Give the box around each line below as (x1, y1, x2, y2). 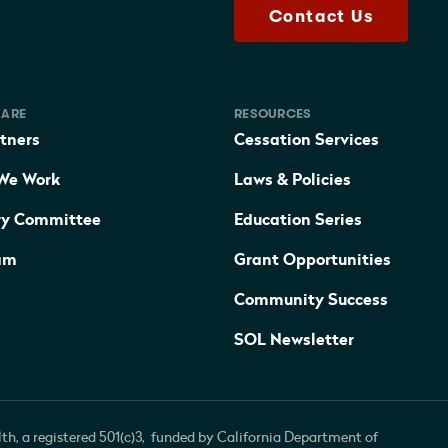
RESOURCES (234, 105, 312, 121)
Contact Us (269, 6, 373, 26)
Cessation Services (234, 131, 379, 148)
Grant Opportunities (234, 251, 391, 268)
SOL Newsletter (234, 331, 354, 348)
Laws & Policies (234, 171, 351, 188)
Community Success (234, 291, 388, 308)
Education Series (234, 211, 362, 228)
